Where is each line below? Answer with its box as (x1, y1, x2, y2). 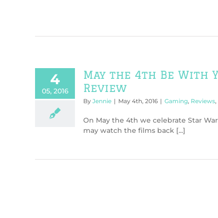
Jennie (92, 97, 111, 105)
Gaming (164, 97, 188, 105)
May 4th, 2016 (118, 97, 158, 105)
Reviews (191, 97, 215, 105)
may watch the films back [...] (83, 126, 185, 135)
